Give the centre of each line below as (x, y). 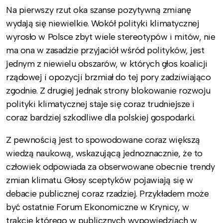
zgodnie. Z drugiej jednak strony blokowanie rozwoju (109, 90)
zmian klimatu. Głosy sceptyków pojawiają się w (100, 180)
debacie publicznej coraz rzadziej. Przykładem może (108, 193)
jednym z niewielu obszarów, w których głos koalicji (107, 63)
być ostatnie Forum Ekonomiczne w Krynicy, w (98, 207)
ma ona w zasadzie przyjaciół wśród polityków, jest (105, 50)
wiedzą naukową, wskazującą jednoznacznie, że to (104, 153)
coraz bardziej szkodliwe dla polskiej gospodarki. (101, 117)
